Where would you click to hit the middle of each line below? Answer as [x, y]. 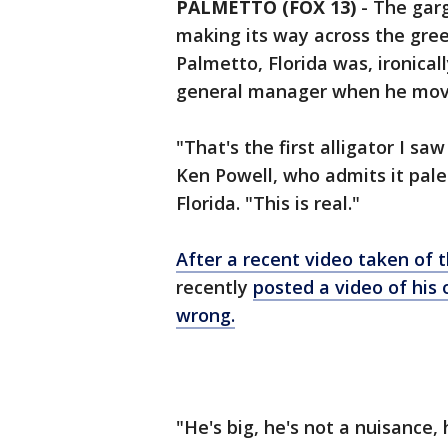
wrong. [205, 315]
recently [214, 287]
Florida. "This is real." [268, 203]
